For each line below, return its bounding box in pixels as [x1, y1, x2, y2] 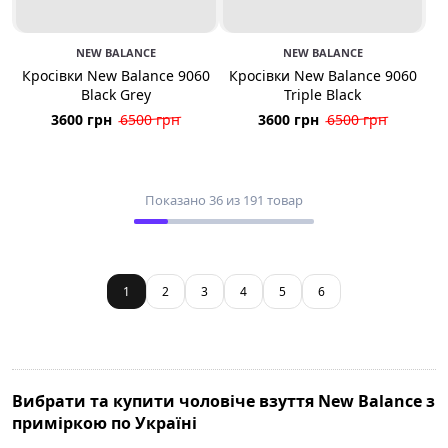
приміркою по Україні [12, 412, 197, 434]
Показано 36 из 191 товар [145, 191, 303, 209]
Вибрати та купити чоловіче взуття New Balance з [12, 390, 435, 412]
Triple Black [284, 85, 361, 104]
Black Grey [80, 85, 151, 104]
